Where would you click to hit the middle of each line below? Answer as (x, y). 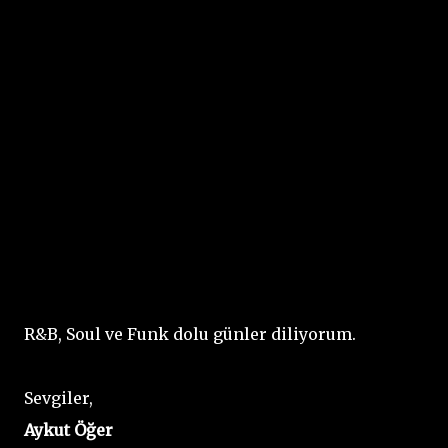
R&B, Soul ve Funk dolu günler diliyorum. (190, 333)
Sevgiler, (58, 397)
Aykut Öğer (68, 429)
